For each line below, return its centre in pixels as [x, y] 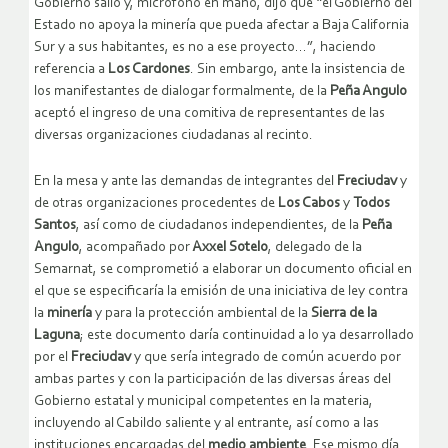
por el [52, 357]
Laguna [57, 335]
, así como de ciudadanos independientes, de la [217, 225]
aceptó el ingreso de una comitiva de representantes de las [209, 113]
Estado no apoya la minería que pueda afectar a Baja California [221, 25]
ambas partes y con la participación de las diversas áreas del [212, 379]
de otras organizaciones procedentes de [156, 203]
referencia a [71, 69]
